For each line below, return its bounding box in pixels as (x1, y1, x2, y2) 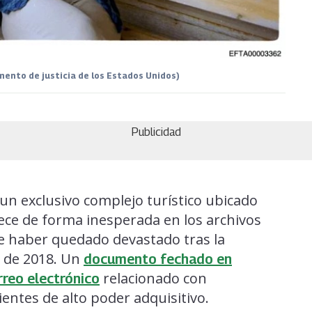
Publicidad (131, 125, 181, 139)
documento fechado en (84, 250, 232, 267)
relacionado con (100, 268, 207, 288)
